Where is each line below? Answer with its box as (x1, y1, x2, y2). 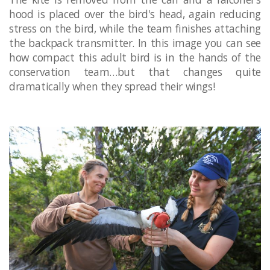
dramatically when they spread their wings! (9, 78, 215, 93)
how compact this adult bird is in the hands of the (9, 49, 261, 64)
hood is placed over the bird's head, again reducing (9, 6, 261, 21)
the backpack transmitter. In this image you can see (9, 35, 261, 50)
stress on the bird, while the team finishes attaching (9, 20, 261, 36)
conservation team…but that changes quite (9, 64, 261, 79)
